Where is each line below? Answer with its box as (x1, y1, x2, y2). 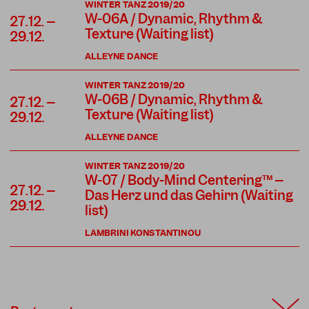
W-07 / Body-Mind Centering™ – (84, 171, 284, 189)
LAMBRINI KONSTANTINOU (84, 226, 201, 239)
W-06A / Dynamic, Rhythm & (84, 10, 262, 28)
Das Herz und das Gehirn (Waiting (84, 186, 293, 204)
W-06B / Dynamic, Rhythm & (84, 90, 262, 108)
